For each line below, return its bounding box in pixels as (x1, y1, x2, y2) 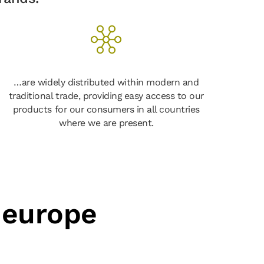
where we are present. (59, 117, 154, 128)
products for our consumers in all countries (12, 103, 200, 115)
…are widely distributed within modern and (14, 76, 199, 88)
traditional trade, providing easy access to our (8, 90, 204, 101)
